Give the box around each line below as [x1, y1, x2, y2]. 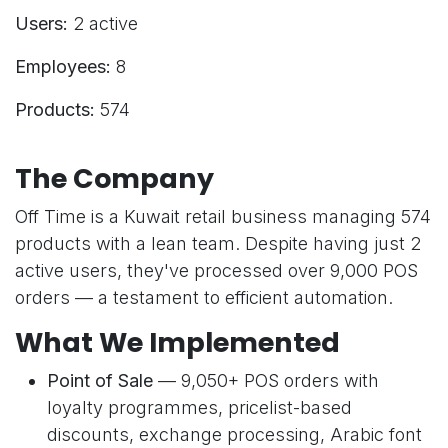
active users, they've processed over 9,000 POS [15, 260, 418, 282]
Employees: [15, 56, 111, 78]
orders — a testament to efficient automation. [15, 287, 393, 309]
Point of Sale [47, 370, 153, 392]
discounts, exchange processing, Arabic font [47, 424, 422, 446]
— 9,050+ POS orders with [153, 370, 379, 392]
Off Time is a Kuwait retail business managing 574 [15, 206, 431, 228]
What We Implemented [15, 324, 340, 362]
